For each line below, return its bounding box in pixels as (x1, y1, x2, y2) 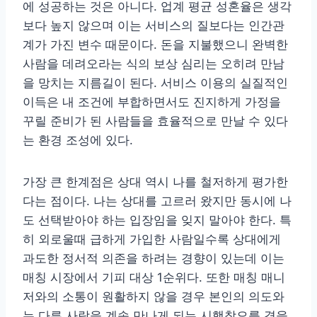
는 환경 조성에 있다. (23, 133, 133, 148)
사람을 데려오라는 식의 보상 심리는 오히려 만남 (23, 57, 284, 71)
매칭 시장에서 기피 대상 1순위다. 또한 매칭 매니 (23, 270, 285, 285)
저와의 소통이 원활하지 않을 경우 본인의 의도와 (23, 289, 284, 304)
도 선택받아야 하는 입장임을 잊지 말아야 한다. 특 (23, 213, 292, 228)
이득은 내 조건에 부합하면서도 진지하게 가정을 (23, 95, 281, 110)
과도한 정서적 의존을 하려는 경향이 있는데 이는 (23, 251, 284, 266)
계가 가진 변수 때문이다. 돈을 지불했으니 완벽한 (23, 38, 288, 52)
